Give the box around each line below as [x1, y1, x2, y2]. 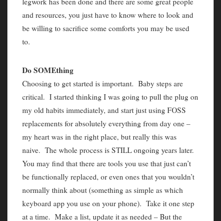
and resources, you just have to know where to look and [22, 10, 193, 20]
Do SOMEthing [22, 65, 74, 76]
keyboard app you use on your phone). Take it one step [22, 198, 194, 209]
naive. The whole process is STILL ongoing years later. [22, 145, 196, 155]
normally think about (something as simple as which [22, 185, 183, 195]
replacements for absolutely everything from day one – [22, 118, 190, 129]
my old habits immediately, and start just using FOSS [22, 105, 186, 115]
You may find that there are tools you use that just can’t [22, 158, 191, 169]
